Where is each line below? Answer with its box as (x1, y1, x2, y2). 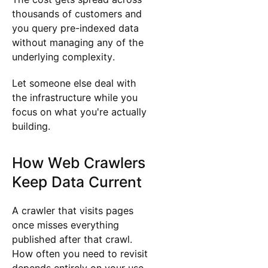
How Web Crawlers (11, 153, 145, 172)
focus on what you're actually (11, 106, 147, 118)
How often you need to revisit (11, 247, 148, 260)
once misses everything (11, 218, 119, 231)
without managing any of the (11, 36, 144, 48)
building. (11, 120, 50, 132)
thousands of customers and (11, 7, 142, 20)
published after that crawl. (11, 233, 132, 245)
